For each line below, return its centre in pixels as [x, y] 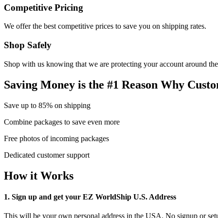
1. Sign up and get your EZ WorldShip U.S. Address [90, 197]
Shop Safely [28, 45]
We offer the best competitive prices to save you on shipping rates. [105, 26]
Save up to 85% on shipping [47, 105]
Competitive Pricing [44, 7]
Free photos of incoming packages [56, 138]
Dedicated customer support [47, 155]
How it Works [39, 175]
